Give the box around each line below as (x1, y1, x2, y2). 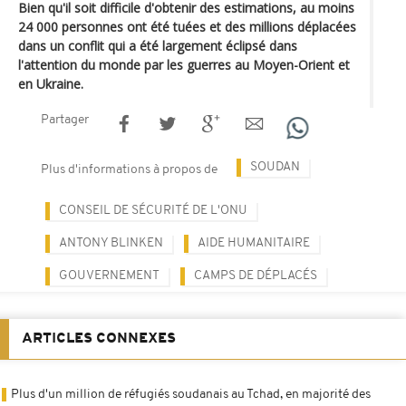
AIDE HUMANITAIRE (198, 236, 310, 250)
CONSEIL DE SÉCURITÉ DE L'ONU (59, 203, 247, 217)
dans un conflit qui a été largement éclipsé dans (18, 36, 297, 54)
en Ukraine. (18, 74, 83, 92)
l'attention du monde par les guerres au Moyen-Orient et (18, 55, 350, 73)
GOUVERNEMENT (59, 268, 159, 283)
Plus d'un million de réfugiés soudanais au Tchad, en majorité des (11, 387, 371, 401)
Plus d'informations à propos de (41, 162, 217, 177)
